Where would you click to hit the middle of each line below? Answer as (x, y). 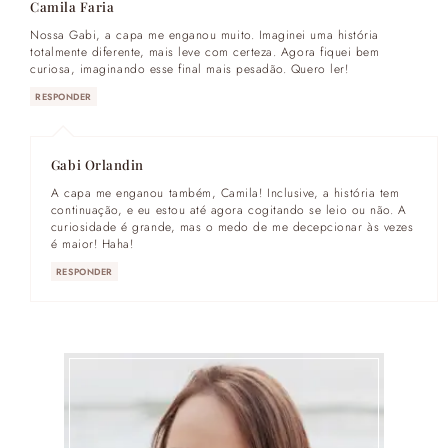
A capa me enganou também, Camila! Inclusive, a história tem (225, 193)
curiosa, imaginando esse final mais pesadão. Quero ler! (189, 69)
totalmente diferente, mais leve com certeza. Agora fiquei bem (205, 52)
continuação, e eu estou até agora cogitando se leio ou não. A (228, 210)
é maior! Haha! (92, 244)
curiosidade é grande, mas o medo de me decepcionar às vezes (232, 227)
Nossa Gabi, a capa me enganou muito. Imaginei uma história (204, 35)
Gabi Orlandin (97, 165)
